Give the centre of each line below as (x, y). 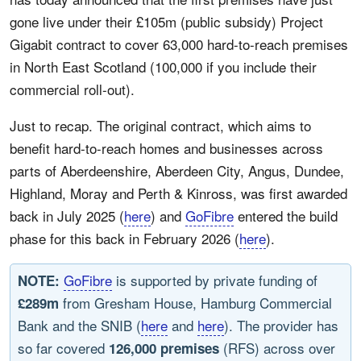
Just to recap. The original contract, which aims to (160, 125)
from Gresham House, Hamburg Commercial (195, 303)
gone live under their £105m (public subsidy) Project (166, 21)
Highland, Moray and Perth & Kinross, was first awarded (178, 193)
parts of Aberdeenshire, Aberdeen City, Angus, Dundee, (177, 170)
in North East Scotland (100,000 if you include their (163, 66)
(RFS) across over (277, 348)
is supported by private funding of (215, 280)
